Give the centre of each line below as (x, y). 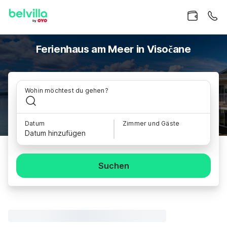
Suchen (113, 166)
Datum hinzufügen (55, 133)
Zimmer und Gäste (151, 123)
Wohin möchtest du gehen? (67, 90)
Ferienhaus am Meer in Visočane (113, 49)
